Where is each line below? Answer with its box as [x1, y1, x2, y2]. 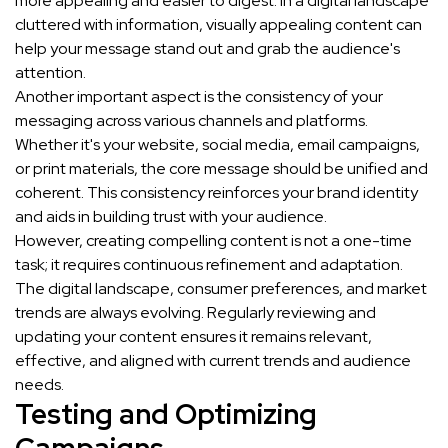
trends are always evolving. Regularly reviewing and [15, 302, 376, 324]
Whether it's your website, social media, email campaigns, [15, 134, 420, 156]
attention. [15, 62, 86, 84]
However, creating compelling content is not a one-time [15, 230, 412, 252]
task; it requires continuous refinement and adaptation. [15, 254, 403, 276]
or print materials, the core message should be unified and [15, 158, 428, 180]
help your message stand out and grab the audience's [15, 38, 400, 60]
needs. [15, 374, 64, 396]
